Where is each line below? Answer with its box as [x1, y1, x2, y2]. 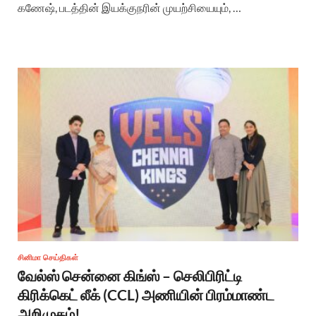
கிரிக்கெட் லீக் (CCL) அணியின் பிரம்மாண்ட [18, 286, 274, 304]
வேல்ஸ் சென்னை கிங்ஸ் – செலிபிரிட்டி [18, 267, 243, 285]
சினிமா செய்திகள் [18, 253, 78, 263]
